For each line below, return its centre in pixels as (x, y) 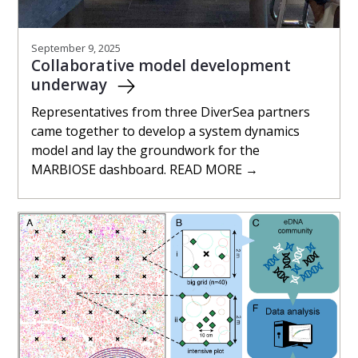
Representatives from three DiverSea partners (171, 111)
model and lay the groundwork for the (145, 150)
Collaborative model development (161, 65)
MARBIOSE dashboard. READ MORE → (145, 169)
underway (71, 84)
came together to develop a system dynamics (165, 131)
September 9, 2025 (76, 48)
